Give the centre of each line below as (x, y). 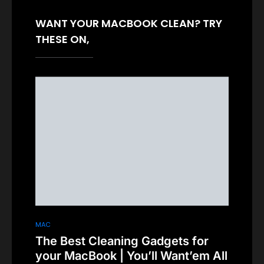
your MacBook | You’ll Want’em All (131, 255)
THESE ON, (62, 39)
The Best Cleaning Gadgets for (122, 241)
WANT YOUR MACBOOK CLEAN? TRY (129, 24)
